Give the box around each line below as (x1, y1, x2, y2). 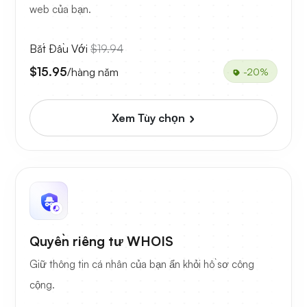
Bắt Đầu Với (29, 42, 90, 56)
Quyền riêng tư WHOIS (29, 233, 173, 250)
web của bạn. (29, 3, 91, 16)
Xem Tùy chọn (111, 111, 188, 125)
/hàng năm (67, 64, 119, 79)
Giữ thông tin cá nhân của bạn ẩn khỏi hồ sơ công (29, 258, 254, 271)
